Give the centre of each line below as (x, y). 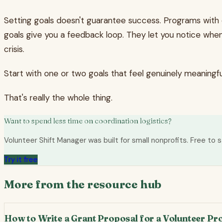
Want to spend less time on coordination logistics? (88, 121)
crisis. (14, 49)
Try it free (21, 160)
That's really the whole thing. (58, 98)
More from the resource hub (83, 184)
